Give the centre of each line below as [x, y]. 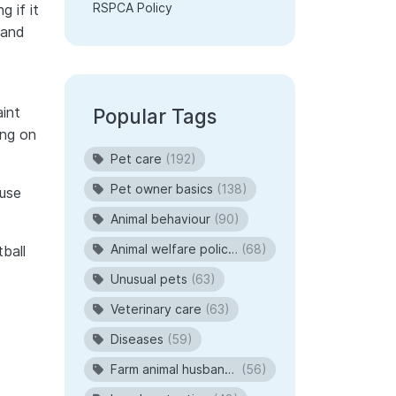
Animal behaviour [160, 219]
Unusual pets [149, 279]
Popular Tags [155, 117]
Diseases [137, 339]
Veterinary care [156, 309]
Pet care [136, 159]
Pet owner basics [162, 189]
